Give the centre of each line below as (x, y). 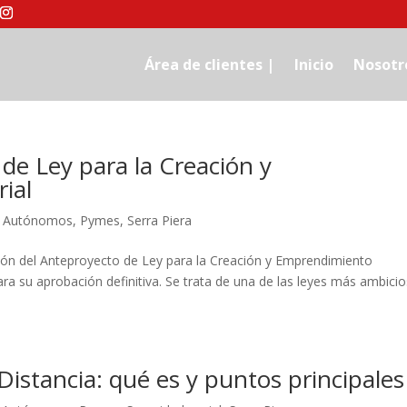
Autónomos (38, 220)
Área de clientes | (209, 65)
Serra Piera (160, 220)
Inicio (313, 65)
